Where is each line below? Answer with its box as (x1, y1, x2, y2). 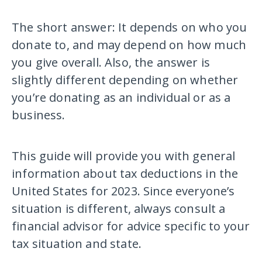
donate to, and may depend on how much (12, 37, 247, 53)
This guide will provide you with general (12, 148, 236, 164)
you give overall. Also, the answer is (12, 54, 211, 71)
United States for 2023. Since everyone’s (12, 183, 235, 199)
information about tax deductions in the (12, 166, 239, 182)
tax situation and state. (12, 236, 142, 252)
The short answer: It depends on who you (12, 19, 247, 36)
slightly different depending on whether (12, 72, 239, 88)
